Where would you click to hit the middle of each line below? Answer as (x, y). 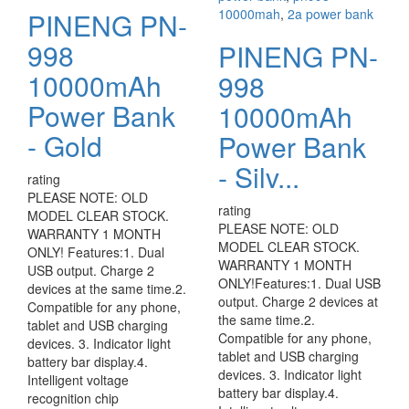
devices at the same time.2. (107, 288)
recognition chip (73, 398)
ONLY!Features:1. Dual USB (299, 283)
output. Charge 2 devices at (298, 301)
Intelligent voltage (78, 380)
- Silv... (259, 177)
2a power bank (330, 14)
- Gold (65, 146)
